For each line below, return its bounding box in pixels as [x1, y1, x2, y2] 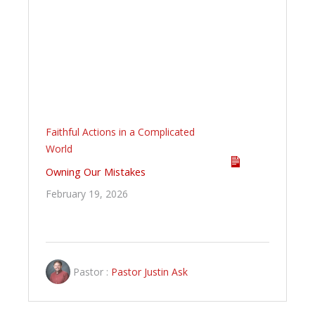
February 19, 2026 [46, 187, 128, 201]
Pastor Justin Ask [111, 264, 188, 278]
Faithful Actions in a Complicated [46, 125, 195, 139]
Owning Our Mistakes [46, 165, 146, 179]
